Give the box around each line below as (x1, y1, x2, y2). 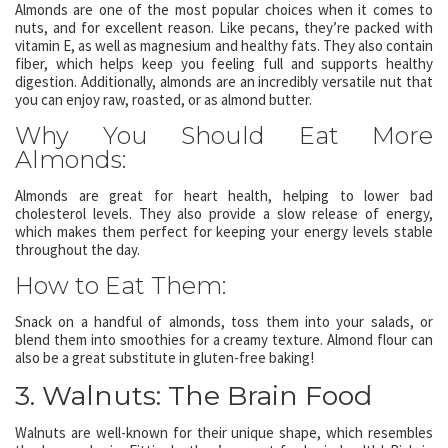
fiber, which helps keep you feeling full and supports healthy (15, 54, 433, 73)
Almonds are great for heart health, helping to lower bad (15, 186, 433, 205)
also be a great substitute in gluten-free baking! (15, 348, 314, 367)
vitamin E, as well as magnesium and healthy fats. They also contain (15, 36, 433, 55)
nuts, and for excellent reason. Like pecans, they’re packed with (15, 18, 433, 37)
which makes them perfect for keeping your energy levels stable (15, 222, 433, 241)
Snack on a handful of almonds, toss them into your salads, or (15, 312, 433, 331)
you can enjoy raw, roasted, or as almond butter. (15, 90, 312, 109)
